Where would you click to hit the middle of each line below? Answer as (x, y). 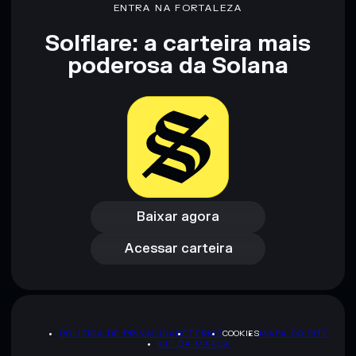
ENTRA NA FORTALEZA (178, 8)
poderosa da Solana (178, 66)
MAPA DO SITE (294, 333)
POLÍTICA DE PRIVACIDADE (124, 333)
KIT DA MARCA (194, 343)
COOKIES (240, 333)
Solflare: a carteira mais (178, 44)
